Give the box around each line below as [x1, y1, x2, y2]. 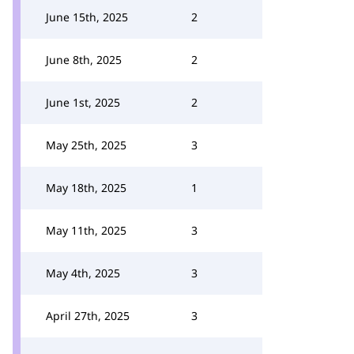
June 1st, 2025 [46, 95, 120, 110]
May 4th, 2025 [46, 265, 120, 281]
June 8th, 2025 [46, 52, 122, 67]
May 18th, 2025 [46, 180, 126, 195]
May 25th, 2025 [46, 137, 126, 153]
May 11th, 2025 [46, 223, 126, 238]
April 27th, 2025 [46, 308, 130, 323]
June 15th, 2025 [46, 9, 128, 24]
